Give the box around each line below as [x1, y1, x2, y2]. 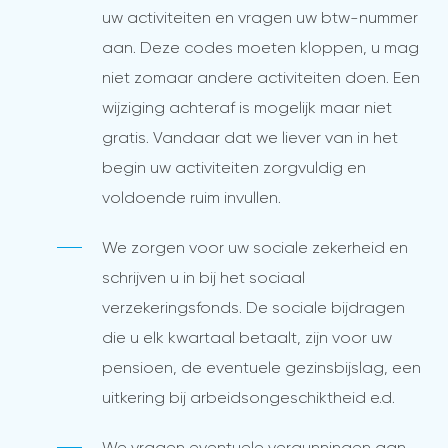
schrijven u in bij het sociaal [102, 268, 306, 287]
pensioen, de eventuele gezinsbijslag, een [102, 358, 422, 377]
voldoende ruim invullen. [102, 188, 282, 207]
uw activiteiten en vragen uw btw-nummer [102, 8, 419, 27]
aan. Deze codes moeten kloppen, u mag [102, 38, 420, 57]
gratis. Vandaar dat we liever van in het [102, 128, 399, 147]
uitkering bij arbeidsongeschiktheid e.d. [102, 388, 404, 407]
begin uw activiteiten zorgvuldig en [102, 158, 367, 177]
